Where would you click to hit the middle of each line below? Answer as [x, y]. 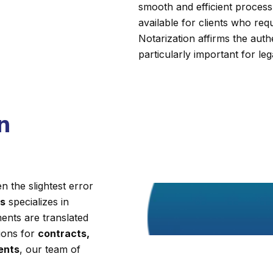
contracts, [64, 233]
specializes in [37, 202]
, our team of [50, 249]
